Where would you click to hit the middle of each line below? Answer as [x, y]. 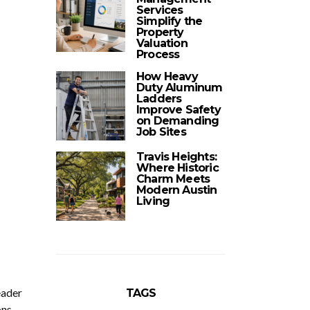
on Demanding [178, 121]
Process [158, 54]
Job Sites [161, 132]
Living [153, 201]
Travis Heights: [176, 157]
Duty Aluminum [180, 88]
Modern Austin [177, 190]
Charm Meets [173, 179]
